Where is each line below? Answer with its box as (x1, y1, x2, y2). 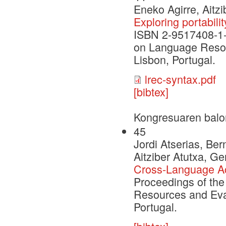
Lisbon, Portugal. (134, 51, 215, 68)
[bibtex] (134, 84, 168, 100)
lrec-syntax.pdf (145, 71, 216, 87)
